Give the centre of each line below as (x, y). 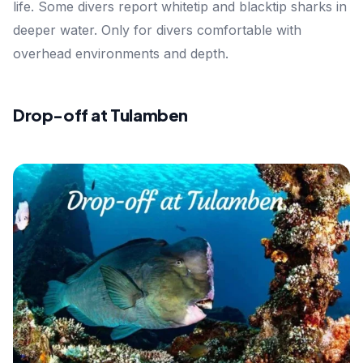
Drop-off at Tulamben (100, 115)
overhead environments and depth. (121, 54)
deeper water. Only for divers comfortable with (157, 30)
